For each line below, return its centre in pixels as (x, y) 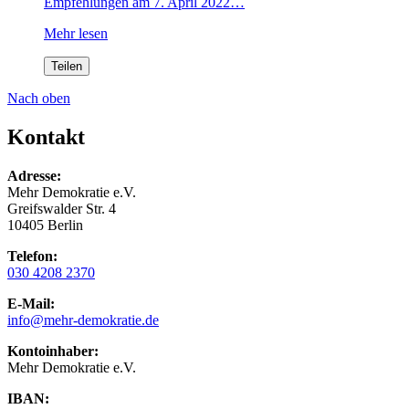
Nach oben (39, 99)
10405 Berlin (45, 225)
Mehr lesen (76, 34)
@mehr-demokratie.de (94, 320)
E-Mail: (31, 303)
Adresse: (34, 175)
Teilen (67, 67)
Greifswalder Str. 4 (62, 208)
